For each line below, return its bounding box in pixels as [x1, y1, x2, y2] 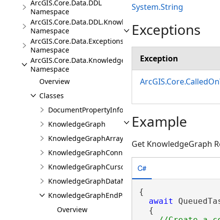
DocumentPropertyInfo [48, 105, 123, 114]
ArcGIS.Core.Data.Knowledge [30, 55, 125, 65]
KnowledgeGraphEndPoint [48, 191, 135, 200]
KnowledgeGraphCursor [48, 162, 128, 171]
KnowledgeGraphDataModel [48, 176, 141, 186]
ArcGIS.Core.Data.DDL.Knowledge [30, 17, 140, 27]
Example [132, 111, 187, 131]
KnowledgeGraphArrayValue [48, 134, 141, 143]
